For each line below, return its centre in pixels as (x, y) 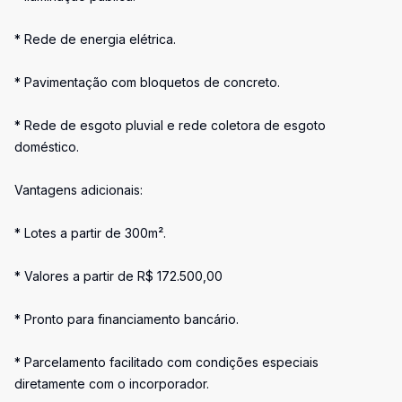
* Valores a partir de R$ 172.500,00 (118, 276)
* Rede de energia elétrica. (95, 39)
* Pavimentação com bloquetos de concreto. (147, 82)
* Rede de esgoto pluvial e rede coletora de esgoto (170, 125)
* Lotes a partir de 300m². (90, 233)
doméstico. (47, 147)
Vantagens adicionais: (79, 190)
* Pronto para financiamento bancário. (127, 319)
